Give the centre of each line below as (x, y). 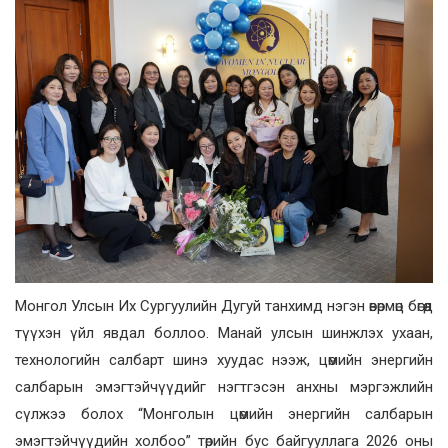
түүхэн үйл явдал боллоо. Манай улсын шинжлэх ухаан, (224, 332)
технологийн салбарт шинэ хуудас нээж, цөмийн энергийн (224, 359)
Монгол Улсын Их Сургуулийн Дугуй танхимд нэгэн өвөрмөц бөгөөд (224, 305)
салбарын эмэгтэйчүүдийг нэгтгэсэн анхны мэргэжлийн (224, 386)
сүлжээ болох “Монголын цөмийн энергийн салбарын (224, 413)
